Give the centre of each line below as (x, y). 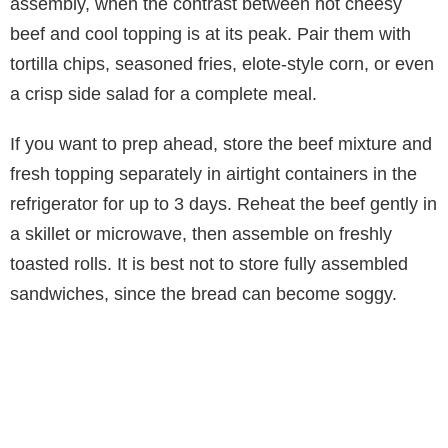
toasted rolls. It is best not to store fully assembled (209, 263)
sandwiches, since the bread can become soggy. (203, 293)
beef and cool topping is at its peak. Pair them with (210, 33)
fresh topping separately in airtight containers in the (213, 173)
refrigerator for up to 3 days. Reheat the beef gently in (223, 203)
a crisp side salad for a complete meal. (163, 93)
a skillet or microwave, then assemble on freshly (201, 233)
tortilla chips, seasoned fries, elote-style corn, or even (222, 63)
